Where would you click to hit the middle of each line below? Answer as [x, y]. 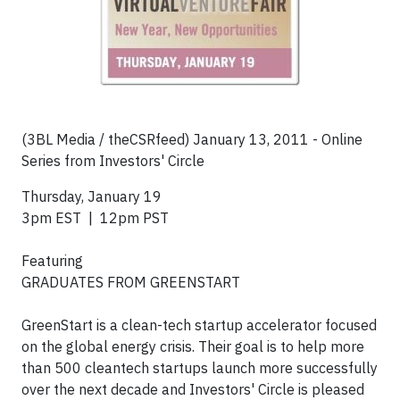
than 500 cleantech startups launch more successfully [200, 368]
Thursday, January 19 [92, 196]
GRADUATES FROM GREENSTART [131, 282]
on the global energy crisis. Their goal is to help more [193, 346]
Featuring [54, 261]
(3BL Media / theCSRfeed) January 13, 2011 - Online [192, 139]
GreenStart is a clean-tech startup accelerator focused [199, 325]
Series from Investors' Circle [113, 161]
